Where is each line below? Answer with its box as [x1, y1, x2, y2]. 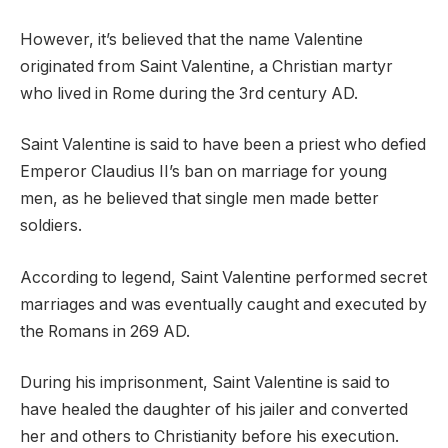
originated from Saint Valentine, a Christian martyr [20, 56, 393, 76]
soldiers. [20, 216, 82, 236]
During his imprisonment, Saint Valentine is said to [20, 373, 390, 393]
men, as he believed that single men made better [20, 189, 379, 209]
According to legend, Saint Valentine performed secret [20, 267, 427, 287]
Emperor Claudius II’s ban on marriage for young [20, 162, 387, 182]
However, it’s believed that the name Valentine [20, 29, 363, 49]
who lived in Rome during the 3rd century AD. [20, 83, 358, 103]
